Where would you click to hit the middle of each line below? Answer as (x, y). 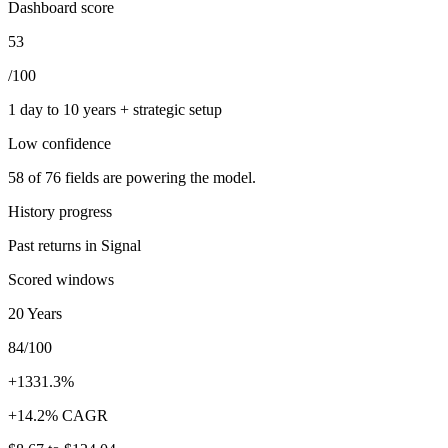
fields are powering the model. (158, 177)
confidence (74, 143)
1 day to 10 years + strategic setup (115, 109)
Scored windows (61, 279)
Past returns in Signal (74, 245)
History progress (60, 211)
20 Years (35, 313)
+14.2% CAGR (58, 415)
